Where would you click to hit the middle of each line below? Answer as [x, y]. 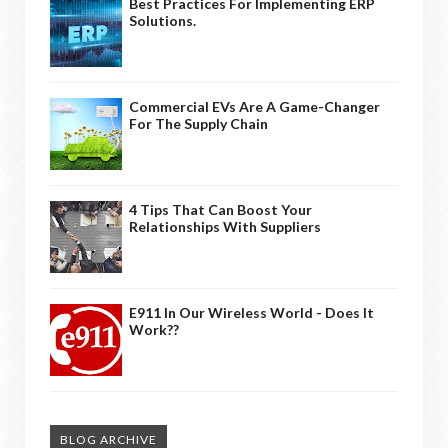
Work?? [154, 329]
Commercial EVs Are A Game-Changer [254, 106]
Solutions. [162, 20]
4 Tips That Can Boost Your [220, 209]
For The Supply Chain [198, 123]
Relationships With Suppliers [225, 226]
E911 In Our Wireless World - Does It [251, 312]
